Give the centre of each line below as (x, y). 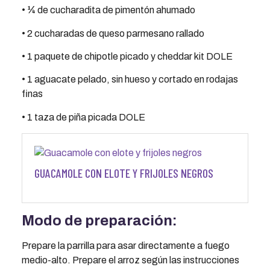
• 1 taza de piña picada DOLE (83, 117)
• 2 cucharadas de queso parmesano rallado (113, 33)
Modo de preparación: (99, 220)
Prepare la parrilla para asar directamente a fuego (125, 245)
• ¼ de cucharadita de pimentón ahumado (108, 10)
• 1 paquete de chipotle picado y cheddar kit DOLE (127, 56)
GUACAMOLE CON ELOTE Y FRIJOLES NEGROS (124, 173)
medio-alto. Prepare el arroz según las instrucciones (130, 260)
